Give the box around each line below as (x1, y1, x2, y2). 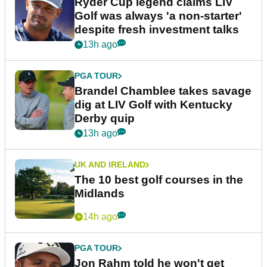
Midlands (74, 187, 125, 200)
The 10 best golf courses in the (74, 173, 243, 187)
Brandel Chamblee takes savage (74, 85, 252, 98)
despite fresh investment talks (74, 23, 239, 36)
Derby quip (74, 112, 135, 125)
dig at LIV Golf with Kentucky (74, 98, 232, 111)
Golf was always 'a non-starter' (74, 10, 242, 23)
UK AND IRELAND (74, 160, 145, 170)
